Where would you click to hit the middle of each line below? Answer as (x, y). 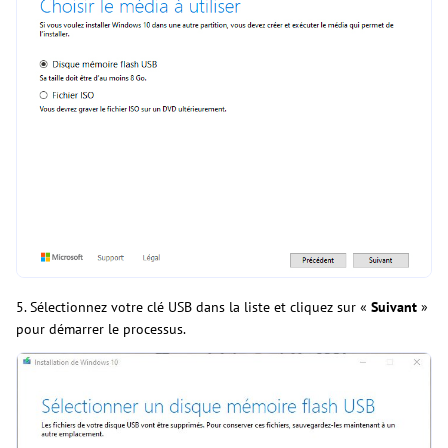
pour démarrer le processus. (101, 329)
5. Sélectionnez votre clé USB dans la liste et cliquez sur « (193, 307)
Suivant (394, 307)
